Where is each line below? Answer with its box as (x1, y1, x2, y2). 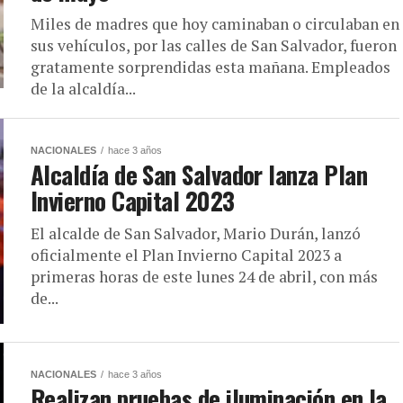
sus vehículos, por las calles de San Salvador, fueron (31, 35, 397, 57)
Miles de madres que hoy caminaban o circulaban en (31, 13, 399, 35)
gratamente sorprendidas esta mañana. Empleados (31, 57, 390, 78)
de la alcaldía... (31, 78, 136, 100)
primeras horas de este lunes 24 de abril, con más (31, 266, 378, 288)
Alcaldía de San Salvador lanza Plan (31, 157, 367, 193)
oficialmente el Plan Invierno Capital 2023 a (31, 245, 342, 266)
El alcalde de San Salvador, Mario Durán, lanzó (31, 223, 361, 245)
